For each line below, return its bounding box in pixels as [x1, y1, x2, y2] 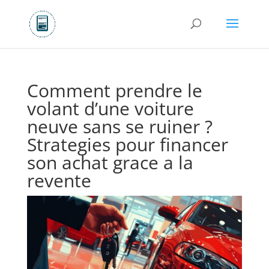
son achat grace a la [26, 150, 193, 175]
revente [26, 168, 91, 193]
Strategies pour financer [26, 132, 228, 157]
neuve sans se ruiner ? [26, 114, 213, 139]
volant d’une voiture [26, 96, 194, 121]
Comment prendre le [26, 78, 202, 103]
